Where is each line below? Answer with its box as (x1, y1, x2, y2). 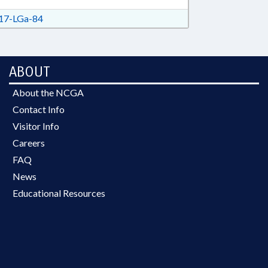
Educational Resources (13, 187, 105, 199)
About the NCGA (13, 87, 84, 98)
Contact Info (13, 103, 65, 115)
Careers (13, 137, 45, 148)
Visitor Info (13, 120, 59, 132)
